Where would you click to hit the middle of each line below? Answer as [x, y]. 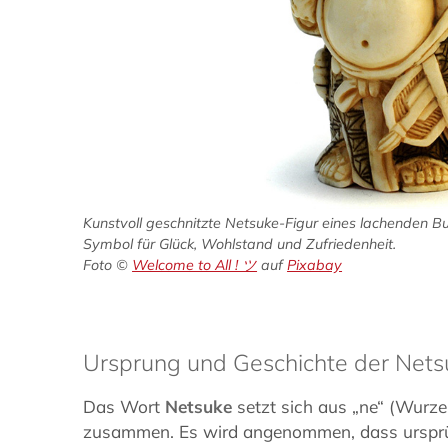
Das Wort [124, 406]
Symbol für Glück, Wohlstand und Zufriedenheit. [240, 243]
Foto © [108, 264]
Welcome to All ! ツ [195, 264]
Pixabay [315, 264]
